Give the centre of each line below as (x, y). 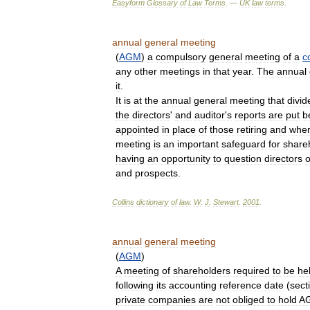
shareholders (202, 271)
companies (172, 300)
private (130, 300)
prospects (156, 173)
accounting (193, 285)
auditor (210, 115)
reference (240, 285)
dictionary (153, 202)
